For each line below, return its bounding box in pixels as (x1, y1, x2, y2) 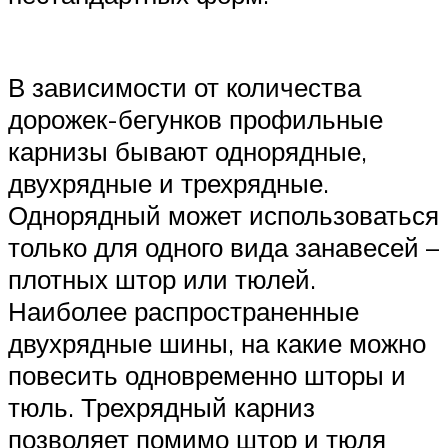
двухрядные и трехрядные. (8, 166, 329, 199)
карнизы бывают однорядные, (8, 134, 367, 167)
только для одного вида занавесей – (8, 230, 439, 263)
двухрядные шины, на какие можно (8, 326, 426, 359)
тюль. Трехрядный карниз (8, 390, 315, 423)
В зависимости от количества (8, 70, 361, 103)
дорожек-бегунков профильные (8, 102, 383, 135)
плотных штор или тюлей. (8, 262, 316, 295)
